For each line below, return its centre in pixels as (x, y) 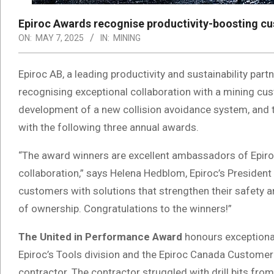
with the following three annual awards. (109, 127)
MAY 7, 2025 (60, 38)
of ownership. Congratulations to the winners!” (125, 208)
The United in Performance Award (100, 236)
